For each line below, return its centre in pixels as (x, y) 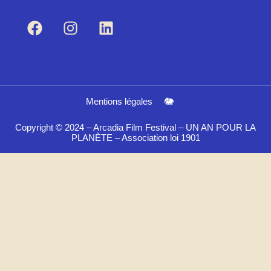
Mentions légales (119, 102)
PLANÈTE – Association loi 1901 (135, 138)
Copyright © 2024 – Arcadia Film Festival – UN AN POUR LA (135, 128)
